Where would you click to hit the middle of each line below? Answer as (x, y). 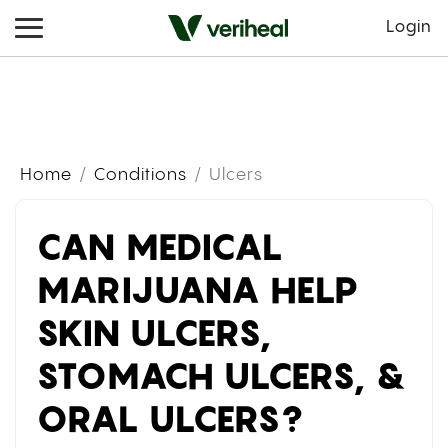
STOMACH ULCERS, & (222, 376)
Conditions (140, 175)
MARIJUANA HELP (197, 290)
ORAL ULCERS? (170, 419)
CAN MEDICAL (160, 247)
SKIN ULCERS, (154, 333)
